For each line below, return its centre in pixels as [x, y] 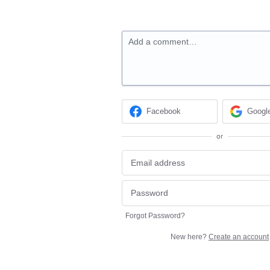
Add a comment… [163, 42]
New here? [190, 237]
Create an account [239, 237]
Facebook [164, 111]
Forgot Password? [155, 215]
